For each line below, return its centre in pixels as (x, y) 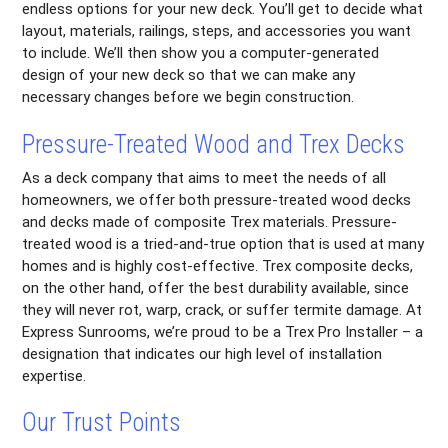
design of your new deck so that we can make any (189, 75)
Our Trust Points (102, 423)
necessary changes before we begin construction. (188, 97)
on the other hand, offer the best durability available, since (216, 287)
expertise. (54, 375)
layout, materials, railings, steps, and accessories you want (217, 31)
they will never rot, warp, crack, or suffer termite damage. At (222, 309)
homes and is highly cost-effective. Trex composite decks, (218, 265)
